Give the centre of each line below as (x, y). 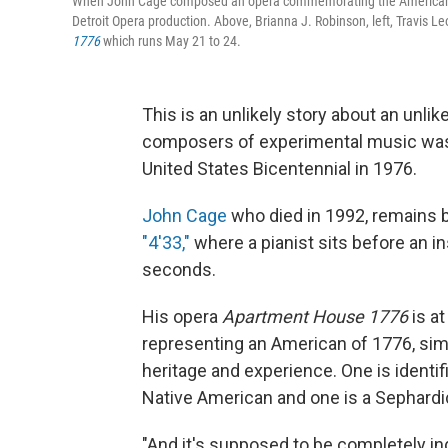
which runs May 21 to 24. (172, 41)
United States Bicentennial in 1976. (279, 169)
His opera (182, 317)
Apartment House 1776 (315, 317)
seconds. (179, 270)
